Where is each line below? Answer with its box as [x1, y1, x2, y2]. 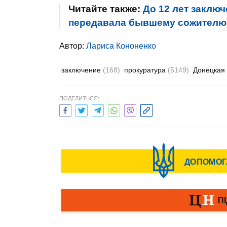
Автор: [59, 42, 86, 50]
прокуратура [124, 66, 168, 74]
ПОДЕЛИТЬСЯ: [59, 95, 99, 101]
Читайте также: [68, 4, 143, 14]
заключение [61, 66, 103, 74]
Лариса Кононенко [86, 42, 156, 50]
